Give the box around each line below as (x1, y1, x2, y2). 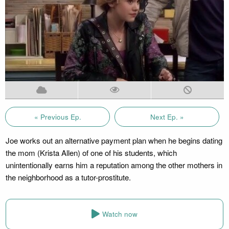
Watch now (102, 209, 138, 219)
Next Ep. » (150, 111, 184, 122)
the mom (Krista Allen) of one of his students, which (5, 147, 177, 158)
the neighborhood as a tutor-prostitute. (5, 171, 131, 182)
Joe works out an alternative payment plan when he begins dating (5, 134, 222, 146)
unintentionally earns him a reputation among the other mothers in (5, 159, 222, 170)
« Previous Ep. (34, 111, 81, 122)
